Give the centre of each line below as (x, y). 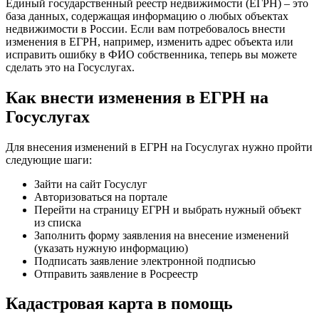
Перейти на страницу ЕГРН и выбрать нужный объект (168, 209)
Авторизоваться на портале (101, 197)
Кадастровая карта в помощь (119, 304)
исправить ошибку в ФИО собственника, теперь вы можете (151, 54)
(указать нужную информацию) (111, 248)
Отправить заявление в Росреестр (116, 273)
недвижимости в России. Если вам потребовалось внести (146, 28)
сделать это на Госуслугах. (70, 67)
